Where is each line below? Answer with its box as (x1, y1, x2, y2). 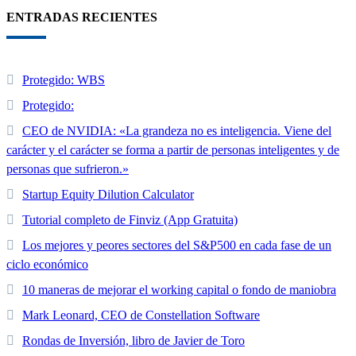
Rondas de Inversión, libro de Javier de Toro (22, 334, 245, 348)
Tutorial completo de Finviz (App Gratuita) (22, 213, 238, 227)
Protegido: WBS (22, 73, 105, 87)
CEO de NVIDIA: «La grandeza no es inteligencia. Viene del (22, 124, 331, 138)
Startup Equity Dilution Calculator (22, 188, 194, 202)
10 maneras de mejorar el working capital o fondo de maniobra (22, 283, 336, 297)
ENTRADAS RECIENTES (6, 10, 157, 25)
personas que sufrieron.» (6, 162, 129, 176)
